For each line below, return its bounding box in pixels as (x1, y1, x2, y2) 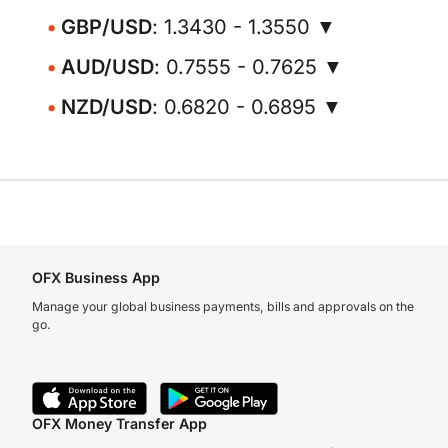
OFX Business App (32, 269, 160, 286)
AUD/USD (61, 55, 154, 79)
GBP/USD (61, 15, 152, 39)
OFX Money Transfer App (32, 415, 207, 432)
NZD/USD (61, 95, 152, 119)
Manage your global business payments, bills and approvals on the (32, 299, 414, 314)
